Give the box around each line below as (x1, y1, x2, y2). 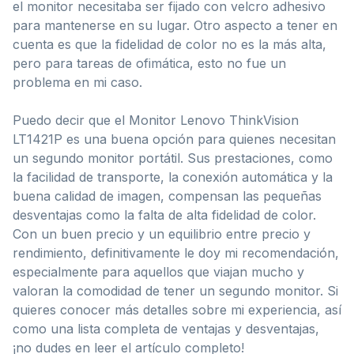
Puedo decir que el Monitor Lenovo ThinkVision (13, 111, 299, 128)
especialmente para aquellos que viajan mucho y (13, 263, 304, 280)
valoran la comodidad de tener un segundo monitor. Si (13, 282, 338, 299)
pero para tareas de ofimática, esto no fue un (13, 55, 286, 71)
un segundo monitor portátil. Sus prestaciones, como (13, 149, 333, 166)
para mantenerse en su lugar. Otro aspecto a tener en (13, 17, 337, 33)
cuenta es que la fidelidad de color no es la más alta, (13, 36, 326, 52)
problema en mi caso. (13, 73, 142, 90)
